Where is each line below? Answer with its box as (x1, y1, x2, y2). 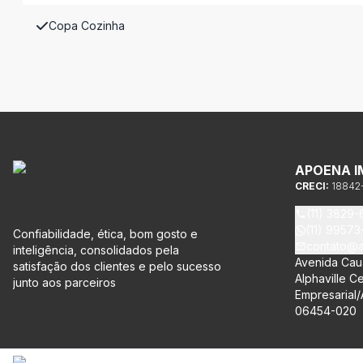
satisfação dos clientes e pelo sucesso (13, 259, 221, 273)
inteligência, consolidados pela (13, 243, 179, 257)
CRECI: (295, 180, 331, 192)
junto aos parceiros (13, 275, 116, 289)
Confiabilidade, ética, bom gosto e (13, 227, 198, 241)
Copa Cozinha (49, 19, 125, 32)
